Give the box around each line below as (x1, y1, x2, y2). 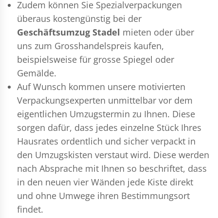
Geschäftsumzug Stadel (17, 26, 120, 38)
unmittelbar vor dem (106, 94, 193, 106)
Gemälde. (17, 67, 56, 79)
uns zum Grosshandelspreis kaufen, (17, 39, 164, 52)
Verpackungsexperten (17, 94, 106, 106)
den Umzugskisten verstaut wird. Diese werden (17, 148, 209, 161)
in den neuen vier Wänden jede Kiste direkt (17, 176, 193, 188)
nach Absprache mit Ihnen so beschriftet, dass (17, 162, 207, 174)
